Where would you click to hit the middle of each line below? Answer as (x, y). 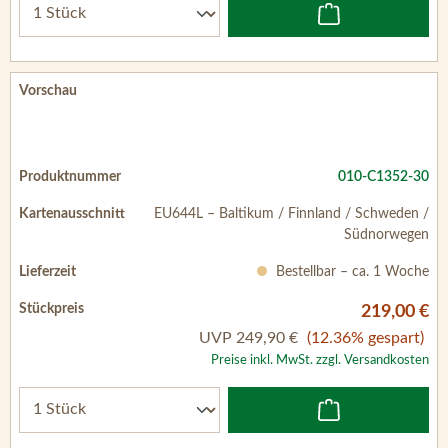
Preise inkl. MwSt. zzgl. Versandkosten (320, 359)
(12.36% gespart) (365, 337)
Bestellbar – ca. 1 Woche (350, 271)
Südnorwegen (386, 234)
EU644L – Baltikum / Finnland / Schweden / (291, 213)
